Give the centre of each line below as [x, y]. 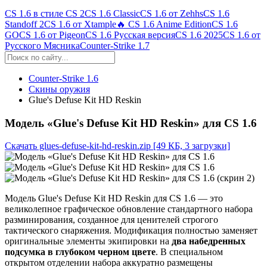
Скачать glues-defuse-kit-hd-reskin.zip [78, 146]
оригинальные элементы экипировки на [88, 241]
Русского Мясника [42, 46]
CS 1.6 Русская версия [130, 35]
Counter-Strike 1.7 [115, 46]
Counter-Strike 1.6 [63, 78]
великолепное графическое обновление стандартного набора [129, 209]
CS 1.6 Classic [112, 13]
